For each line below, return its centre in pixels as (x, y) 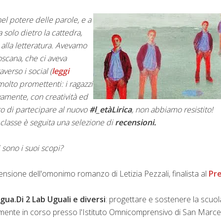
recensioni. (135, 122)
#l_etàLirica (110, 109)
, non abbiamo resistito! (172, 109)
